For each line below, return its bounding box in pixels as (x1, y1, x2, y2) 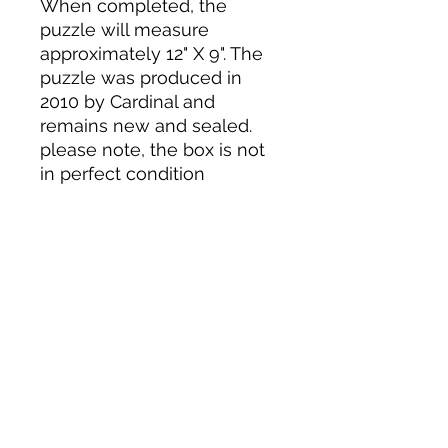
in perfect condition (40, 163, 205, 184)
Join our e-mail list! (77, 339, 243, 365)
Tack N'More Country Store (49, 277, 271, 301)
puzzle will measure (40, 19, 209, 40)
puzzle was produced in (40, 67, 242, 88)
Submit (130, 425, 190, 446)
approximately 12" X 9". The (40, 43, 263, 64)
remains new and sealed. (40, 115, 252, 136)
